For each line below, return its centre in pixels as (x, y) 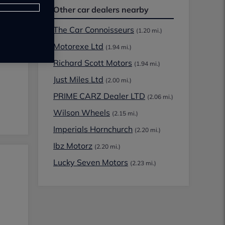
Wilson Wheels (82, 113)
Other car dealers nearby (101, 10)
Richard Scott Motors (93, 63)
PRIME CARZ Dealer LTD (99, 96)
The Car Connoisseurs (94, 30)
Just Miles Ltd (78, 79)
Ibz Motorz (73, 146)
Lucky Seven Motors (91, 162)
